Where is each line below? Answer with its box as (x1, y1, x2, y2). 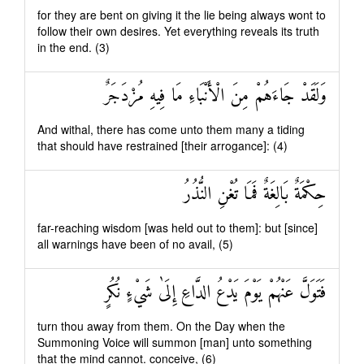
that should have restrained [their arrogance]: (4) (37, 137, 288, 154)
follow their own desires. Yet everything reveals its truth (37, 23, 319, 39)
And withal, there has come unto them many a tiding (37, 121, 305, 137)
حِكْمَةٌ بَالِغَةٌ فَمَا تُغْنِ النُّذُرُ (184, 179, 327, 210)
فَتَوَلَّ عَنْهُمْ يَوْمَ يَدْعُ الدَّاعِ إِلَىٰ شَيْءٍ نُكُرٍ (105, 277, 327, 309)
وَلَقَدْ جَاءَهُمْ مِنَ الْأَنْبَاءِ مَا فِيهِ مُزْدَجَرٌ (104, 80, 327, 112)
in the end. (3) (37, 39, 110, 55)
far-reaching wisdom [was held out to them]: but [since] (37, 219, 318, 236)
